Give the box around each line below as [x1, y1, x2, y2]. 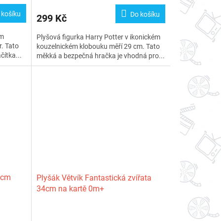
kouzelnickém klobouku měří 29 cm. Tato [36, 42, 160, 51]
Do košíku [130, 10, 160, 19]
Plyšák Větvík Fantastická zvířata [36, 173, 151, 183]
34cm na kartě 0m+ [36, 184, 104, 194]
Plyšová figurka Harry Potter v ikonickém [36, 33, 160, 41]
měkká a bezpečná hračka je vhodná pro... [36, 52, 165, 60]
